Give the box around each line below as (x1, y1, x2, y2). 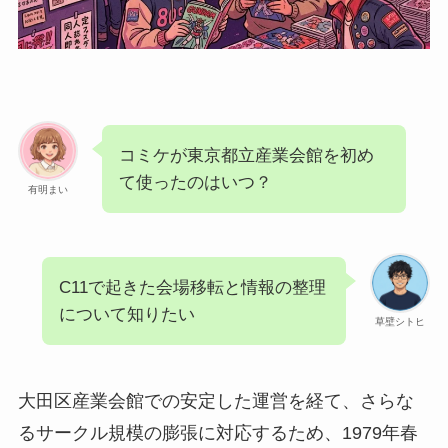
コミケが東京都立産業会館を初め (118, 146, 374, 166)
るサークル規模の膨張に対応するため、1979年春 (17, 422, 418, 443)
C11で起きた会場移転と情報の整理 (58, 277, 326, 297)
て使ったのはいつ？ (118, 173, 272, 193)
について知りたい (58, 304, 195, 324)
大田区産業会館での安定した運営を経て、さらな (17, 390, 414, 411)
